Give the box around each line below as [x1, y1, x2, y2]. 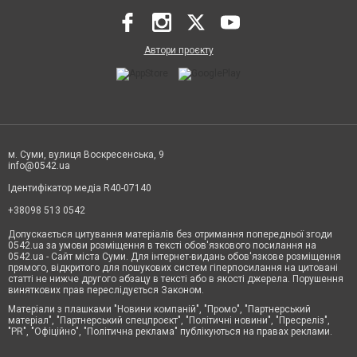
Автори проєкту [143, 45, 214, 56]
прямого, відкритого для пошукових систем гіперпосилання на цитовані [8, 262, 338, 273]
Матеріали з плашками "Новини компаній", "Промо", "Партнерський [8, 304, 311, 315]
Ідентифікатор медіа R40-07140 [8, 182, 151, 194]
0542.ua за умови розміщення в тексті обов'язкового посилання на [8, 240, 316, 251]
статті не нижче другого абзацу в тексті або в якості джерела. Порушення [8, 273, 343, 284]
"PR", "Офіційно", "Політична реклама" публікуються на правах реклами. [8, 326, 332, 337]
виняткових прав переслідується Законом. [8, 284, 204, 296]
